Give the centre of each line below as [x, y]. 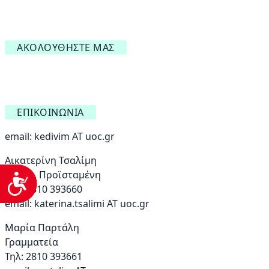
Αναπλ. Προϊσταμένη [53, 175]
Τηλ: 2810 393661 [44, 257]
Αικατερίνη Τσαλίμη [51, 161]
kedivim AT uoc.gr [74, 137]
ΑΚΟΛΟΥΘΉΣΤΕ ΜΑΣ [66, 48]
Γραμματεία [32, 242]
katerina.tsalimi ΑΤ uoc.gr [92, 204]
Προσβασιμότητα [83, 181]
